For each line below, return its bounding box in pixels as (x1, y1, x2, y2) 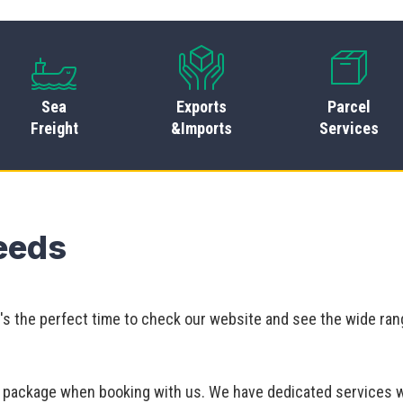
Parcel (327, 96, 371, 116)
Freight (30, 118, 78, 138)
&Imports (171, 118, 233, 138)
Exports (176, 96, 228, 116)
